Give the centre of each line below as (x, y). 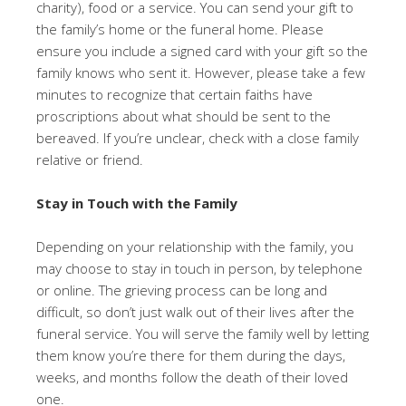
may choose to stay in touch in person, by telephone (199, 268)
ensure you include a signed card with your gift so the (202, 51)
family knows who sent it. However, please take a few (201, 72)
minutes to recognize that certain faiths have (174, 94)
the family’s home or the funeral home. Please (180, 29)
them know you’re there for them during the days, (191, 355)
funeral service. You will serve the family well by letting (203, 333)
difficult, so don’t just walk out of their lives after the (195, 312)
